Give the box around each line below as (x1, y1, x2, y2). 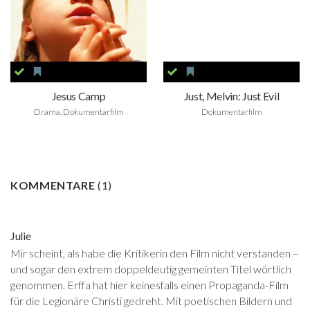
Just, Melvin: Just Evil (183, 89, 280, 102)
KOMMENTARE (10, 178, 98, 192)
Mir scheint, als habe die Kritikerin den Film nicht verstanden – (10, 246, 299, 259)
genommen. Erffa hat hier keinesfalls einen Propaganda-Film (10, 277, 289, 291)
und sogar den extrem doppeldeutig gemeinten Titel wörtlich (10, 262, 291, 275)
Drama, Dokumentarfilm (33, 107, 124, 117)
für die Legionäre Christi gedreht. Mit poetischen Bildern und (10, 293, 292, 307)
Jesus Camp (51, 89, 106, 102)
